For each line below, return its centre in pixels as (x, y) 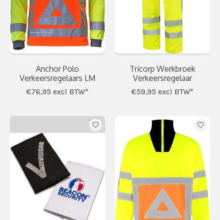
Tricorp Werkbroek (162, 69)
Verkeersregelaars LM (57, 78)
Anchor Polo (57, 69)
